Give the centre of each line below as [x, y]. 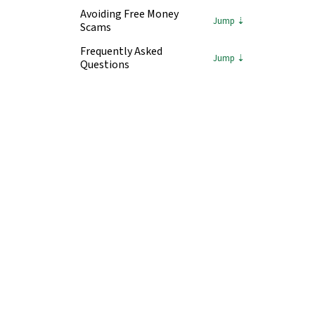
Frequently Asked [121, 52]
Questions [105, 65]
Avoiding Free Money [129, 14]
